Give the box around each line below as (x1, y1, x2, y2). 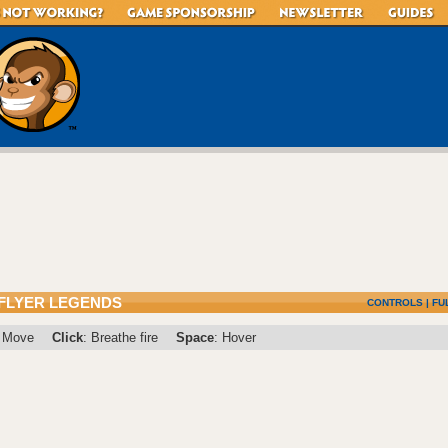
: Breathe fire (83, 329, 158, 345)
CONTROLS (367, 296, 423, 308)
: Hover (214, 329, 256, 345)
